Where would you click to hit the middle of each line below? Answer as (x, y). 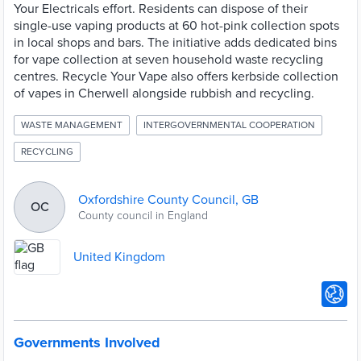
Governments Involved (87, 342)
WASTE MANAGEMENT (72, 125)
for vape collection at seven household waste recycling (168, 60)
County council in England (143, 215)
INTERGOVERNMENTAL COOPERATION (229, 125)
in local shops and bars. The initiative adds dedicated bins (175, 43)
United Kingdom (119, 257)
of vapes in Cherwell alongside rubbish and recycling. (164, 93)
